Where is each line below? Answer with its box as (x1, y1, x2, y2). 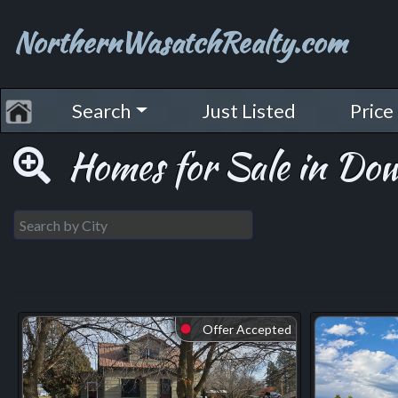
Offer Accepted (199, 322, 291, 337)
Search (72, 99, 131, 123)
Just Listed (202, 99, 297, 123)
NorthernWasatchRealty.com (13, 21, 346, 63)
